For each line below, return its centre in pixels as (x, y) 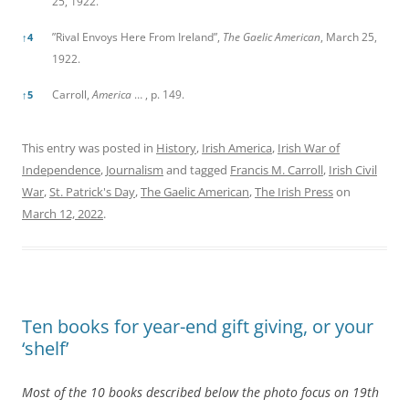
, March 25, (349, 37)
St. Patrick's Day (92, 191)
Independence (61, 169)
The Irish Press (294, 191)
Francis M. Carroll (277, 169)
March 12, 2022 (63, 213)
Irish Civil (353, 169)
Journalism (135, 169)
